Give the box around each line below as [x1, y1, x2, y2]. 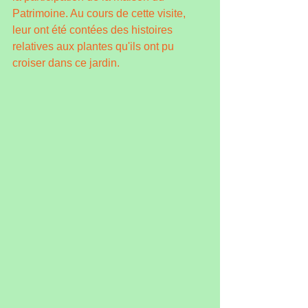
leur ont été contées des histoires [12, 24, 175, 36]
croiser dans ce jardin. [12, 57, 120, 69]
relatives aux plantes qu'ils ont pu [12, 41, 177, 52]
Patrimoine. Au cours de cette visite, [12, 8, 188, 19]
